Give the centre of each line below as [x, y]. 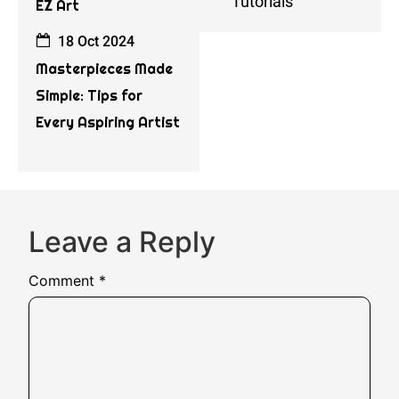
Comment [64, 280]
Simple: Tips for [89, 95]
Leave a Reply [122, 241]
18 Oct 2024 [94, 41]
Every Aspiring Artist [108, 122]
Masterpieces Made [104, 69]
